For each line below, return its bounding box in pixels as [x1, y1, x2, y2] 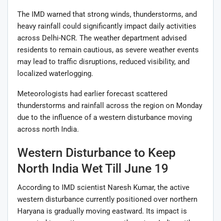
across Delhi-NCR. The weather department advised [17, 33, 186, 42]
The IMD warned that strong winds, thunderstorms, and [17, 9, 197, 19]
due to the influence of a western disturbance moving [17, 112, 192, 122]
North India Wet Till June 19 [17, 161, 168, 176]
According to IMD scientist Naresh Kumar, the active [17, 183, 189, 192]
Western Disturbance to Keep [17, 145, 176, 160]
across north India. [17, 124, 79, 134]
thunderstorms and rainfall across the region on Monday [17, 101, 202, 110]
